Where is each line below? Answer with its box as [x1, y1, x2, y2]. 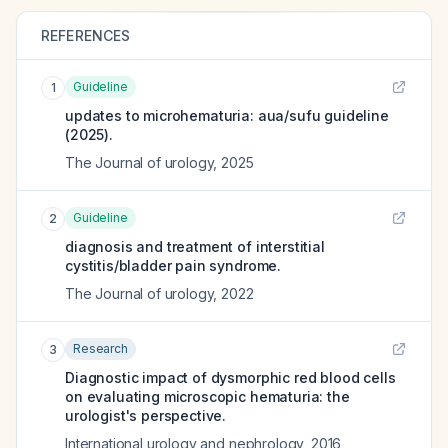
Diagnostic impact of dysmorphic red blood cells [65, 369, 396, 386]
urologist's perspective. [65, 407, 227, 424]
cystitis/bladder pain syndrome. [65, 257, 282, 274]
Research [73, 341, 128, 356]
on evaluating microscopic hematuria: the [65, 388, 350, 405]
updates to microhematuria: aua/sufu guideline [65, 107, 389, 124]
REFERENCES [41, 27, 131, 44]
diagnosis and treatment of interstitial [65, 238, 325, 255]
